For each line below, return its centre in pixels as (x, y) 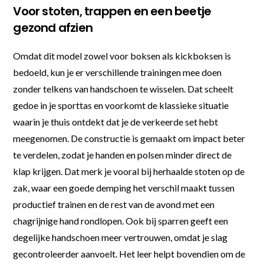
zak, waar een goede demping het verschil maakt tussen (124, 187)
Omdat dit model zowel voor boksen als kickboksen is (122, 55)
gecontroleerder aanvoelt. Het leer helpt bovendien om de (129, 253)
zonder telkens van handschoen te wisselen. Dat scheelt (123, 88)
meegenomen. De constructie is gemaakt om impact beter (129, 138)
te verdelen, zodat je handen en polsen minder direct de (123, 154)
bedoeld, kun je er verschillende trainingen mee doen (118, 72)
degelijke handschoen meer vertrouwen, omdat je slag (121, 237)
